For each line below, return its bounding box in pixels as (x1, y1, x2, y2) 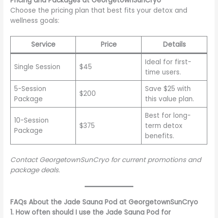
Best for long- (145, 111, 191, 121)
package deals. (10, 165, 60, 175)
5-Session (14, 84, 46, 94)
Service (31, 40, 55, 50)
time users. (145, 68, 181, 77)
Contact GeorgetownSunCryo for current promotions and (10, 155, 201, 164)
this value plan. (145, 94, 194, 104)
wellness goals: (10, 16, 60, 25)
